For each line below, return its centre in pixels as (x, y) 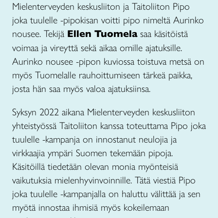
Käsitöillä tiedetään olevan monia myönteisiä (95, 166)
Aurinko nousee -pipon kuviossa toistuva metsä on (108, 61)
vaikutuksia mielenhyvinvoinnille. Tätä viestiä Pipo (104, 180)
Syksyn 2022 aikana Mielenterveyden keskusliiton (104, 112)
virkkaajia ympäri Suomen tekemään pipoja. (92, 153)
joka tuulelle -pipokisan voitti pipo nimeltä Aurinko (108, 20)
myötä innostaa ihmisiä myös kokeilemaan (91, 207)
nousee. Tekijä (38, 34)
